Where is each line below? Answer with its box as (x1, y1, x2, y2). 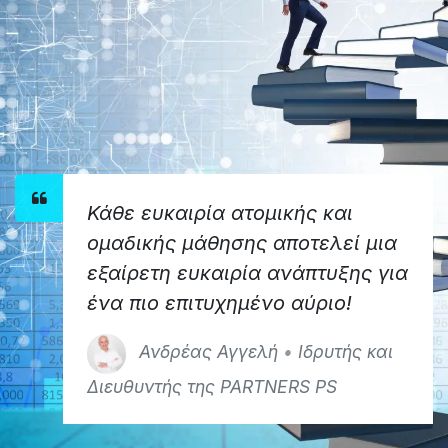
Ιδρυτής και (298, 341, 394, 363)
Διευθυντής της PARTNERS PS (87, 375, 337, 397)
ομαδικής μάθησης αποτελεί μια (87, 230, 397, 255)
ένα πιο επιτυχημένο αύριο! (87, 290, 352, 315)
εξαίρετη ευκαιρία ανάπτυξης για (87, 260, 408, 285)
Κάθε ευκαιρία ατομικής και (87, 200, 353, 225)
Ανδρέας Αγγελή (139, 341, 279, 363)
